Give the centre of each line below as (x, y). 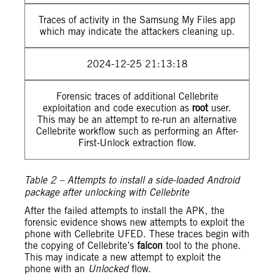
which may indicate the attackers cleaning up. (137, 31)
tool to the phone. (202, 246)
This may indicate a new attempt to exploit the (123, 257)
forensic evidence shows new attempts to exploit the (135, 222)
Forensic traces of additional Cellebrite (137, 96)
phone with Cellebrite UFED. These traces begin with (137, 234)
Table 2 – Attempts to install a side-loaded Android (132, 180)
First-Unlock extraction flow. (137, 143)
